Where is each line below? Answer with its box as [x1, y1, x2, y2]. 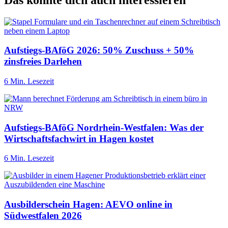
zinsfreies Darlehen [4, 56, 82, 67]
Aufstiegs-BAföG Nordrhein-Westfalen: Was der [4, 122, 204, 133]
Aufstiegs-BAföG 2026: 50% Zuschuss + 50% [4, 45, 194, 56]
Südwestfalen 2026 [4, 210, 82, 221]
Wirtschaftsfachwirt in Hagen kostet [4, 133, 154, 144]
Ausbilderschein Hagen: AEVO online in [4, 199, 173, 210]
